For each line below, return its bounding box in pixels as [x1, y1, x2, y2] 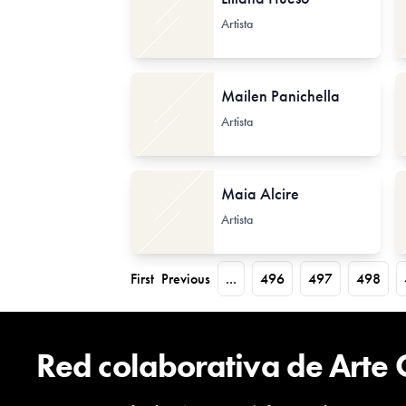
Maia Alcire [221, 183, 299, 204]
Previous [161, 269, 210, 288]
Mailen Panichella [221, 85, 340, 106]
